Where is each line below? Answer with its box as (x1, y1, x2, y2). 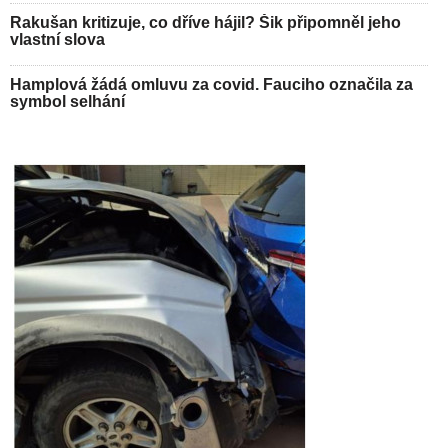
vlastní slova (10, 31, 105, 48)
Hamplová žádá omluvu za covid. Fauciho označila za (10, 76, 413, 93)
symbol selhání (10, 93, 125, 110)
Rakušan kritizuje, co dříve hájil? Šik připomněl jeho (10, 14, 401, 31)
